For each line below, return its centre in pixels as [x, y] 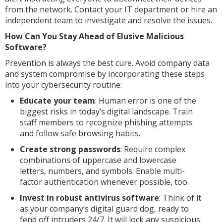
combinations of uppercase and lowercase [98, 160]
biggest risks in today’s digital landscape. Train [106, 111]
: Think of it [180, 197]
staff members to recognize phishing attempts [106, 122]
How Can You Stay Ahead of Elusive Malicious [94, 36]
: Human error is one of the [146, 100]
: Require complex [153, 149]
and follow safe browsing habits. [80, 133]
